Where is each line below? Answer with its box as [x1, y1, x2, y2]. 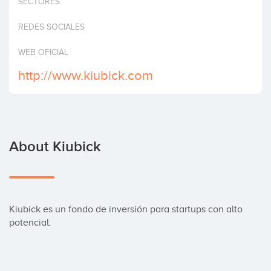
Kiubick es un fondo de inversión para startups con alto [9, 204, 243, 215]
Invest [12, 7, 34, 17]
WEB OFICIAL [18, 48, 68, 57]
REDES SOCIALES [18, 22, 85, 31]
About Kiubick [9, 138, 101, 155]
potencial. [9, 217, 51, 228]
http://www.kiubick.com [18, 68, 153, 83]
